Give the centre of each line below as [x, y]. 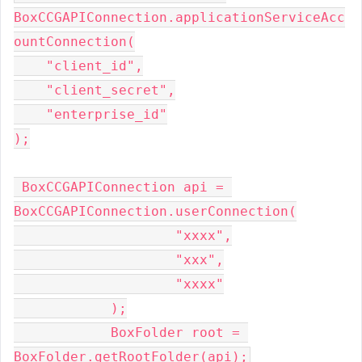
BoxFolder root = [127, 333]
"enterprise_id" [90, 114]
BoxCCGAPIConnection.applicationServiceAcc [179, 17]
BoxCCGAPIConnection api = [119, 187]
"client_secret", [95, 90]
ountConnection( [74, 42]
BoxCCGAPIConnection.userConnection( [155, 211]
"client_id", [78, 66]
